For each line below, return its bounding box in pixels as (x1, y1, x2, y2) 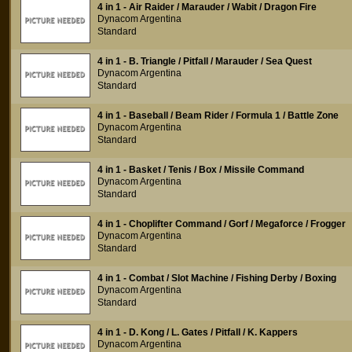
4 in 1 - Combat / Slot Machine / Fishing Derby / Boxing (97, 273, 336, 284)
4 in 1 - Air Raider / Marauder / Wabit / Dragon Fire (97, 2, 317, 13)
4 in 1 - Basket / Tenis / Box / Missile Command (97, 164, 304, 175)
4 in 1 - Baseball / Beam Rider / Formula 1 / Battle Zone (97, 110, 339, 121)
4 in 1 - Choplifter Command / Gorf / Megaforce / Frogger (97, 218, 346, 229)
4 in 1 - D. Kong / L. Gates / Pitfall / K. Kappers (97, 327, 298, 338)
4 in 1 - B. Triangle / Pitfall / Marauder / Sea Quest (97, 56, 312, 67)
